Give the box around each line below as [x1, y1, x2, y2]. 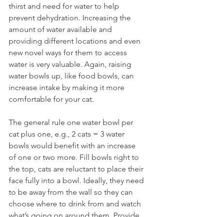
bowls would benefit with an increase [9, 141, 138, 150]
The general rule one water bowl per [9, 118, 135, 127]
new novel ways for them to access [9, 48, 129, 57]
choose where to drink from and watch [9, 199, 143, 208]
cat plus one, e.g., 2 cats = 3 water [9, 129, 126, 139]
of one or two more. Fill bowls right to [9, 153, 141, 162]
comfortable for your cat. [9, 94, 98, 104]
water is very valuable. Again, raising [9, 60, 133, 69]
